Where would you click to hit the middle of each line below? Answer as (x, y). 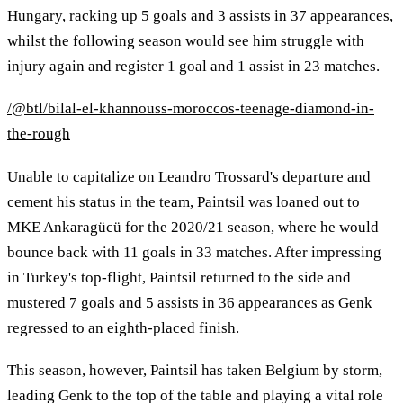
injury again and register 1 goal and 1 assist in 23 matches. (193, 66)
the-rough (39, 134)
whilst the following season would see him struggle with (186, 40)
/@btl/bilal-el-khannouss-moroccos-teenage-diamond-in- (191, 109)
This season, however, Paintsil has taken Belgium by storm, (195, 371)
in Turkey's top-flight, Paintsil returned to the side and (179, 277)
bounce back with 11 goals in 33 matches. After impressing (194, 252)
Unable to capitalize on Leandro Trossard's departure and (189, 176)
